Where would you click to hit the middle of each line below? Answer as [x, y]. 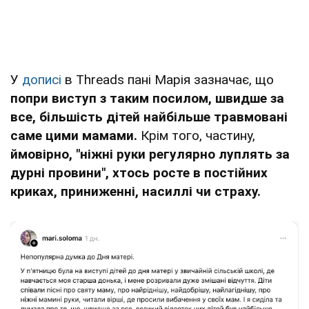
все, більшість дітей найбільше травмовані [149, 117]
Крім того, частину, [198, 135]
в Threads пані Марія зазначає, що [168, 79]
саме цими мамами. [76, 135]
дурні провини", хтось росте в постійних [139, 172]
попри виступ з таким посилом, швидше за [147, 98]
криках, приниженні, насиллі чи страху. [137, 191]
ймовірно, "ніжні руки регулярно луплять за [150, 154]
